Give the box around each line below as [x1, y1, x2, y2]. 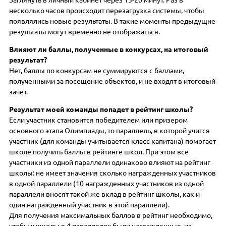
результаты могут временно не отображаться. [9, 27, 160, 36]
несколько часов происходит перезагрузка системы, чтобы [9, 6, 205, 15]
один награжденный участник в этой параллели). [9, 200, 170, 209]
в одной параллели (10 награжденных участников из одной [9, 179, 204, 188]
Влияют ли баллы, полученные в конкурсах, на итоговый [9, 45, 209, 53]
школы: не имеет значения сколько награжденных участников [9, 168, 216, 177]
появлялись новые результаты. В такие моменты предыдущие [9, 17, 216, 25]
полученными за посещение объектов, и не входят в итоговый [9, 77, 216, 85]
